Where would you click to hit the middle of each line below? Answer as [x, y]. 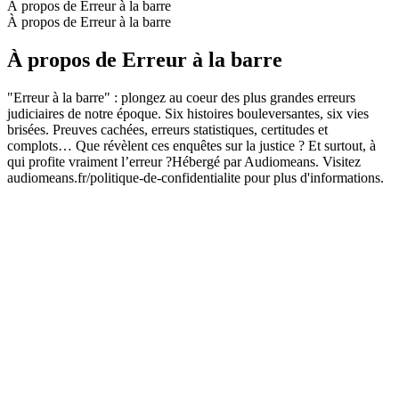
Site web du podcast [64, 193]
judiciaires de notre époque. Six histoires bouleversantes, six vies [188, 113]
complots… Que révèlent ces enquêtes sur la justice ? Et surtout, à [191, 145]
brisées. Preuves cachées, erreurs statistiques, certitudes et [167, 129]
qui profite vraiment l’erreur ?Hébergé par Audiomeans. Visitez [184, 161]
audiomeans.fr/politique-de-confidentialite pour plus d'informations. [195, 177]
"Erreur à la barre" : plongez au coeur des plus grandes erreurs [181, 97]
